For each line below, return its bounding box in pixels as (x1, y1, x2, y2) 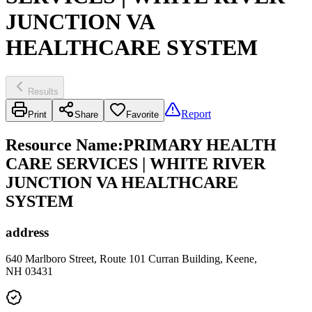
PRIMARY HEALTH (123, 135, 276, 154)
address (6, 224, 49, 240)
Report (181, 107, 211, 120)
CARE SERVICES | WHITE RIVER (6, 154, 265, 173)
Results (28, 86, 58, 97)
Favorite (126, 109, 159, 120)
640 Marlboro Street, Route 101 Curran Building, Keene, (6, 253, 257, 265)
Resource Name (6, 135, 118, 154)
